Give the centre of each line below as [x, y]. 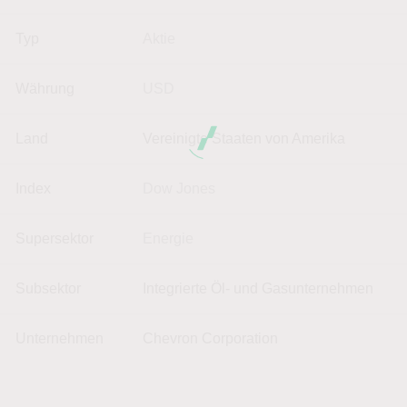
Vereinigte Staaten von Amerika [244, 138]
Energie [168, 238]
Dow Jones [179, 188]
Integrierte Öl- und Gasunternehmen [258, 288]
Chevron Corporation [210, 338]
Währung [45, 88]
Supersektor [55, 238]
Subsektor [48, 288]
